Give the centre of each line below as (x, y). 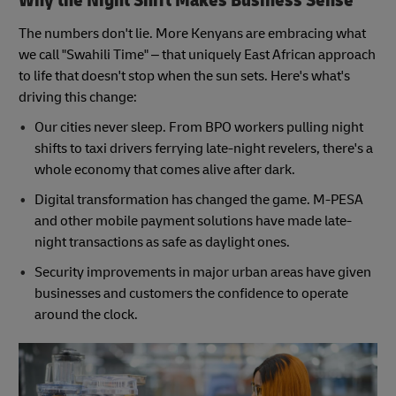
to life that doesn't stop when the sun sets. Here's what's (184, 76)
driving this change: (78, 98)
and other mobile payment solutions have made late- (193, 221)
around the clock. (86, 315)
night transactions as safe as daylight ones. (162, 243)
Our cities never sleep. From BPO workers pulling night (198, 128)
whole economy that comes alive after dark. (164, 170)
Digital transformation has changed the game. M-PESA (198, 200)
